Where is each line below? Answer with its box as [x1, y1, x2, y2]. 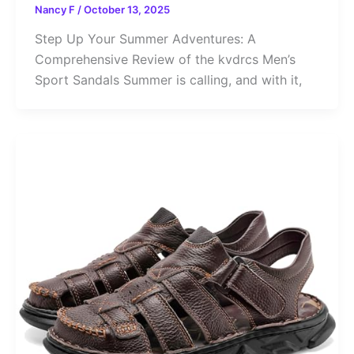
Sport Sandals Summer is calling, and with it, [34, 72, 302, 88]
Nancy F [34, 2, 77, 16]
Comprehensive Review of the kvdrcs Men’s [34, 51, 296, 68]
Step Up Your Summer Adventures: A [34, 31, 256, 47]
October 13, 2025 [83, 2, 170, 16]
